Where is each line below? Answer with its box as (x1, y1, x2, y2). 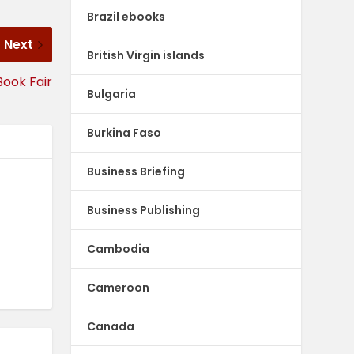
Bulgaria (87, 85, 137, 102)
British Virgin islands (87, 47, 205, 63)
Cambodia (87, 240, 150, 257)
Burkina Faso (87, 124, 162, 141)
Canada (87, 318, 135, 334)
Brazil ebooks (87, 8, 166, 24)
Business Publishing (87, 201, 201, 218)
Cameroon (87, 279, 150, 296)
